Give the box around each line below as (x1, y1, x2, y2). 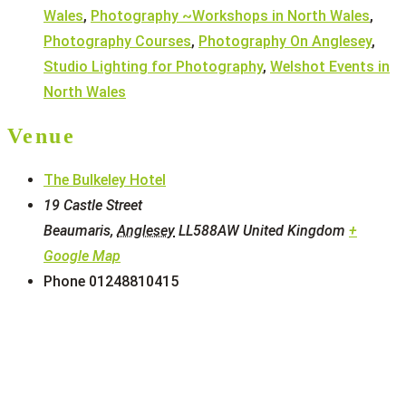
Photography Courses (43, 32, 191, 50)
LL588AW (179, 222, 239, 240)
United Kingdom (243, 222, 345, 240)
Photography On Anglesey (198, 32, 372, 50)
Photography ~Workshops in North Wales (91, 6, 370, 24)
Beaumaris (43, 222, 111, 240)
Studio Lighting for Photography (43, 57, 263, 75)
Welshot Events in (270, 57, 390, 75)
